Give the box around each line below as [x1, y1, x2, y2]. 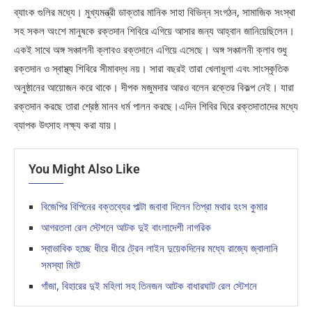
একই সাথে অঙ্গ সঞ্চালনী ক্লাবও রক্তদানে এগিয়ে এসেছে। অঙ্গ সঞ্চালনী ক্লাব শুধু [14, 42, 287, 56]
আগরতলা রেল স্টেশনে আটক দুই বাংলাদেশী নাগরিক [41, 220, 211, 234]
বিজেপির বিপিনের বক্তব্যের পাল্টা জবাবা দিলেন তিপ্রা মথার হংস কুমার [41, 199, 267, 213]
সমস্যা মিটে [41, 258, 80, 272]
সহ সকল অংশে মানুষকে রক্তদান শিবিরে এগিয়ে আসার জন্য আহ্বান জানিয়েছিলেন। [14, 24, 295, 38]
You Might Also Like [29, 162, 140, 176]
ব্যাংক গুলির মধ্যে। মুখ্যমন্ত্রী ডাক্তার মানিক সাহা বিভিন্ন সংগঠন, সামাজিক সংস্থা [14, 5, 295, 19]
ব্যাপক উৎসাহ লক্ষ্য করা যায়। [14, 118, 118, 132]
